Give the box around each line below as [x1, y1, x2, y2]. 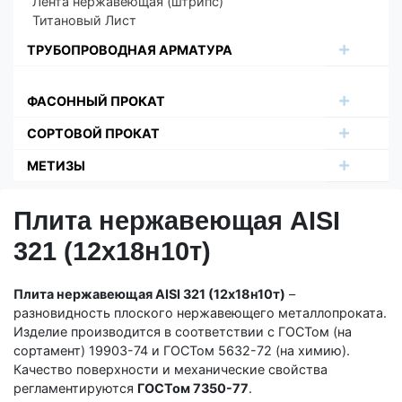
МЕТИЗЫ [27, 158, 85, 174]
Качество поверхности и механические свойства [13, 362, 328, 378]
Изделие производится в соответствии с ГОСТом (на [13, 324, 352, 340]
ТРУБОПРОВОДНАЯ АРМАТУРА [27, 42, 232, 58]
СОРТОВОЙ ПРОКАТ [27, 126, 160, 142]
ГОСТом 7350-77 [137, 380, 249, 397]
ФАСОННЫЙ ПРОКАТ [27, 93, 165, 109]
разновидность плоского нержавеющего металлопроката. [13, 305, 387, 321]
